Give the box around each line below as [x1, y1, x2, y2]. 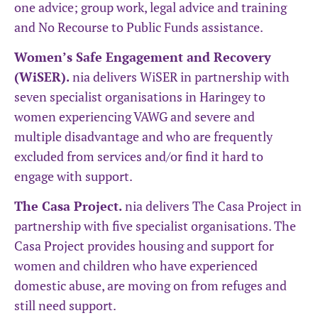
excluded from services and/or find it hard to [14, 148, 263, 165]
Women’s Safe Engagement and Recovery [14, 48, 271, 66]
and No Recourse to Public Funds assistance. [14, 18, 265, 35]
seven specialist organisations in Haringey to [14, 88, 265, 106]
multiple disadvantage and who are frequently [14, 128, 273, 146]
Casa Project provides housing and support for [14, 237, 274, 255]
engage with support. [14, 168, 133, 185]
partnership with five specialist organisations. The [14, 217, 296, 235]
